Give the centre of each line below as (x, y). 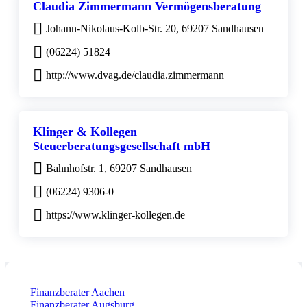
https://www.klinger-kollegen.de (115, 215)
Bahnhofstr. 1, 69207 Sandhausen (119, 169)
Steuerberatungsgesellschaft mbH (122, 146)
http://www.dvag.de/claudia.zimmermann (135, 75)
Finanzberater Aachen (77, 293)
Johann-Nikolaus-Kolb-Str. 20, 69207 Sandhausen (155, 29)
